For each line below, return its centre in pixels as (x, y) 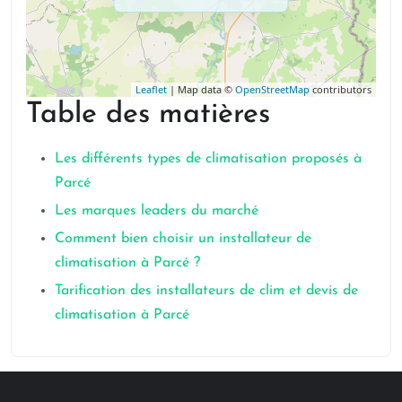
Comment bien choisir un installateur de (183, 238)
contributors (341, 89)
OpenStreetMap (272, 89)
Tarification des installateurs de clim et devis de (206, 290)
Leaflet (151, 89)
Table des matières (148, 114)
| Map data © (201, 89)
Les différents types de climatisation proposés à (208, 158)
